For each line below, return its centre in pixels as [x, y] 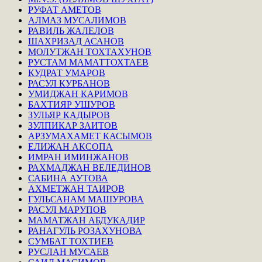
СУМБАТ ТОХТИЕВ [71, 242]
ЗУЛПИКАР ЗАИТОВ [73, 126]
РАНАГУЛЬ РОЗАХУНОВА [85, 231]
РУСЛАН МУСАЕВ [68, 252]
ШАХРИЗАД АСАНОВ [76, 42]
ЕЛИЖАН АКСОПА [70, 147]
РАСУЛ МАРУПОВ [67, 210]
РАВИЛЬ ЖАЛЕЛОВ [71, 31]
